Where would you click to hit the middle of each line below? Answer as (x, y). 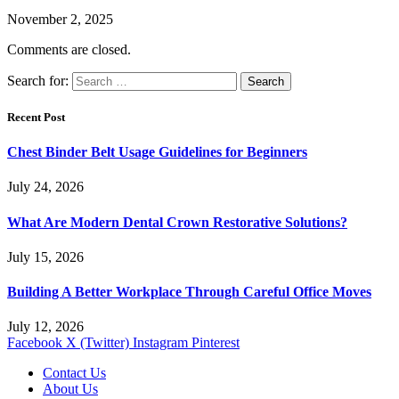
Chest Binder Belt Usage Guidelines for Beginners (157, 152)
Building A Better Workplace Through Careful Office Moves (189, 292)
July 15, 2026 (45, 256)
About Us (70, 389)
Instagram (160, 343)
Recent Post (36, 117)
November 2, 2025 (60, 19)
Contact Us (74, 373)
